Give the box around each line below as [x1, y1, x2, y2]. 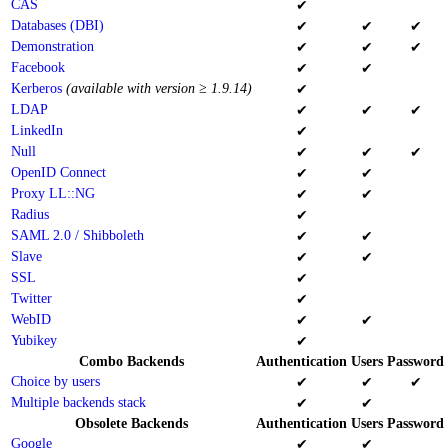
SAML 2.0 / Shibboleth [11, 227, 144, 243]
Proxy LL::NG [11, 185, 95, 201]
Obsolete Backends [75, 415, 188, 431]
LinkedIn [11, 122, 63, 138]
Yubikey [11, 332, 57, 348]
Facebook [11, 59, 65, 75]
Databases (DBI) [11, 17, 104, 33]
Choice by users [11, 373, 100, 389]
